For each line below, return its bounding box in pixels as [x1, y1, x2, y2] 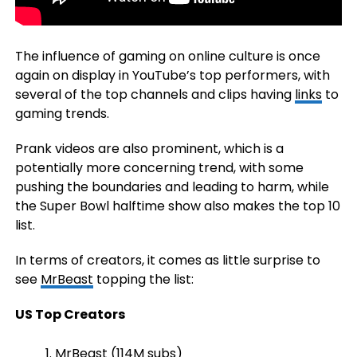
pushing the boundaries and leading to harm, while [14, 178, 329, 196]
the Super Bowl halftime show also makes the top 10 [14, 197, 340, 215]
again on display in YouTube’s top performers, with [14, 66, 330, 84]
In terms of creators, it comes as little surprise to [14, 251, 320, 269]
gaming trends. [14, 104, 109, 123]
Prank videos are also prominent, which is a [14, 139, 284, 158]
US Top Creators [14, 305, 125, 324]
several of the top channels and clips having [14, 85, 295, 104]
